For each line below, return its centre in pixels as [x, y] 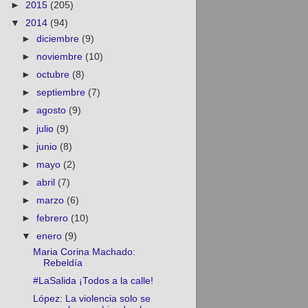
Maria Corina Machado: [85, 252]
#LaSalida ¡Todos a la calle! [93, 281]
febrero [53, 219]
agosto [52, 111]
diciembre [59, 38]
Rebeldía [63, 263]
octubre [54, 75]
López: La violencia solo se [92, 299]
